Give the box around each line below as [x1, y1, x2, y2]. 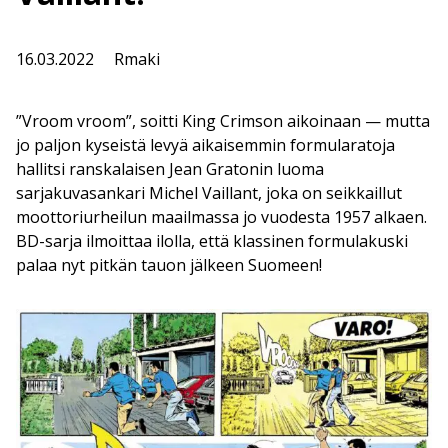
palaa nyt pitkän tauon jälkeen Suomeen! [16, 254, 322, 277]
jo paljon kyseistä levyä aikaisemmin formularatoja [16, 134, 395, 157]
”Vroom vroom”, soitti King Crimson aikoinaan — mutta [16, 110, 430, 133]
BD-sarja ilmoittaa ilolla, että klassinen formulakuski [16, 230, 408, 253]
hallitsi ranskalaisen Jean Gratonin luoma [16, 158, 324, 181]
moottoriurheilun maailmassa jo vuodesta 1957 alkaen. [16, 206, 427, 229]
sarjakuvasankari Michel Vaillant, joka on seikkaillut [16, 182, 402, 205]
